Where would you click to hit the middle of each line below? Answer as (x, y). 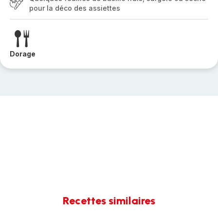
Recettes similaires (109, 201)
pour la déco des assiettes (75, 8)
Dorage (23, 54)
